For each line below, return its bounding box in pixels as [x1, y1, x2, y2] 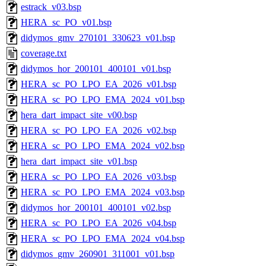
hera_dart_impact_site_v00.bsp [21, 110, 137, 121]
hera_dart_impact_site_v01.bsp [21, 156, 137, 167]
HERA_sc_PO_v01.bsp [21, 17, 112, 28]
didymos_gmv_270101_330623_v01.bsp [21, 33, 175, 43]
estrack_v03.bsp [21, 2, 81, 12]
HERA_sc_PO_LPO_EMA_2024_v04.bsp [21, 233, 185, 244]
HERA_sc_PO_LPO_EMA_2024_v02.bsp [21, 141, 185, 151]
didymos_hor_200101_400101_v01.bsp [21, 64, 171, 74]
